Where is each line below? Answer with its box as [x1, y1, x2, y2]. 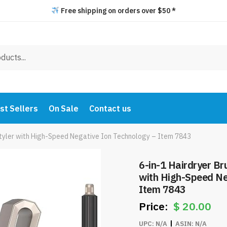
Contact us [89, 103, 131, 113]
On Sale [48, 103, 79, 113]
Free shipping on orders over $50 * [59, 6, 176, 15]
